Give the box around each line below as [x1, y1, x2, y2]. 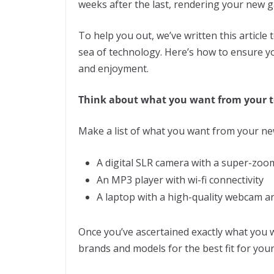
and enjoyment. [78, 61, 151, 75]
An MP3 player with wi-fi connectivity [97, 172, 264, 187]
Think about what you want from [78, 92, 244, 106]
